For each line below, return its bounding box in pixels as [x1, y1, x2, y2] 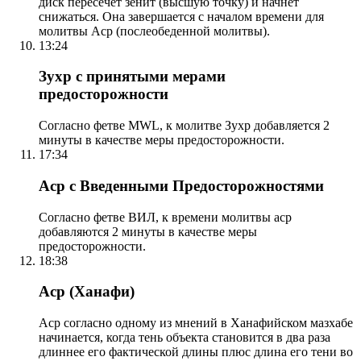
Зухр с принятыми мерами [39, 68, 226, 85]
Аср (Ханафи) [39, 283, 135, 301]
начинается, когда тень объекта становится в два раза [39, 330, 330, 344]
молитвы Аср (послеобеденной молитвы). [39, 23, 270, 38]
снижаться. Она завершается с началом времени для [39, 9, 324, 23]
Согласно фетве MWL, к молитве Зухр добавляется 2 [39, 118, 330, 133]
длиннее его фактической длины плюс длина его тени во [39, 344, 353, 359]
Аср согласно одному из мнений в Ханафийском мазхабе [39, 315, 353, 330]
